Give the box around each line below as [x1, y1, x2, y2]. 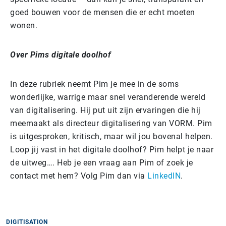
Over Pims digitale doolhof [10, 49, 111, 60]
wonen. [10, 20, 37, 30]
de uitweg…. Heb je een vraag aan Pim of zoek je [10, 157, 193, 167]
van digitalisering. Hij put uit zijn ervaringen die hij [10, 105, 201, 115]
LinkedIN [145, 171, 181, 181]
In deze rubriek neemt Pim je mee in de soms [10, 79, 179, 89]
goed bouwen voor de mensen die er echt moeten [10, 7, 195, 17]
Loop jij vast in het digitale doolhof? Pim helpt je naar [10, 144, 213, 154]
